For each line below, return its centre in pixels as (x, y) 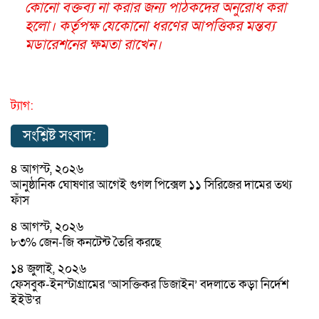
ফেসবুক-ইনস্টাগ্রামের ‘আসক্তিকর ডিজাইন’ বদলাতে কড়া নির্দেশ (150, 284)
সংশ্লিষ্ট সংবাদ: (59, 136)
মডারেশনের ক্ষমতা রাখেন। (93, 45)
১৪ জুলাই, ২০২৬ (48, 268)
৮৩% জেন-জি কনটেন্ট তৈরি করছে (86, 242)
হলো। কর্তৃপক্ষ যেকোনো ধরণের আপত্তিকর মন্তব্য (150, 26)
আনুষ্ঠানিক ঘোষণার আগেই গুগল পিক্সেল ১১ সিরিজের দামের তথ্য (151, 184)
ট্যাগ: (22, 105)
